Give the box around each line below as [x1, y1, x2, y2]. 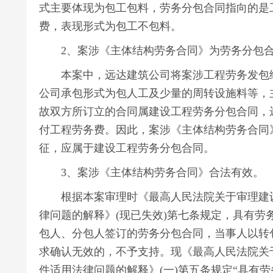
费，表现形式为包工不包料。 [39, 20, 182, 32]
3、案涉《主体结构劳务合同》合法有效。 [39, 166, 264, 179]
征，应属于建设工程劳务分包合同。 [39, 142, 214, 154]
